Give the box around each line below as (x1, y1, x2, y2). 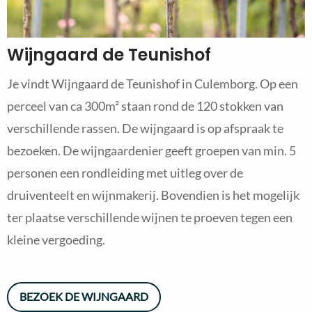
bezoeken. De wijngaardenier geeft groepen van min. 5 (7, 142, 296, 158)
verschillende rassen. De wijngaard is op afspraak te (7, 120, 283, 136)
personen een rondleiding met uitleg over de (7, 164, 243, 180)
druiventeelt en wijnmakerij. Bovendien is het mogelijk (7, 187, 299, 203)
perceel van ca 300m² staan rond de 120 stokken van (7, 97, 283, 114)
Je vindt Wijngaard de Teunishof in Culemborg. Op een (7, 75, 298, 91)
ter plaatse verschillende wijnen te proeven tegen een (7, 209, 292, 225)
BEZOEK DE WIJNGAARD (19, 290, 148, 304)
